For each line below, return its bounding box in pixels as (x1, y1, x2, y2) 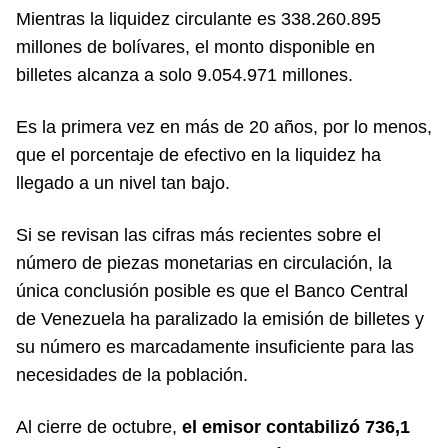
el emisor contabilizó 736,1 (182, 416, 410, 437)
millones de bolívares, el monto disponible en (16, 36, 375, 57)
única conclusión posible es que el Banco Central (16, 280, 408, 301)
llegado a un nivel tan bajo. (16, 172, 230, 193)
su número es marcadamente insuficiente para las (16, 336, 414, 357)
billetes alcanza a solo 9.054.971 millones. (16, 64, 353, 85)
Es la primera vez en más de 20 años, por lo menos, (16, 116, 432, 137)
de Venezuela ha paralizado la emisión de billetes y (16, 308, 424, 329)
